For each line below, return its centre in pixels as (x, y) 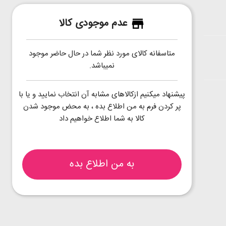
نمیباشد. (102, 66)
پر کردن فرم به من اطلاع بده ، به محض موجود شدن (102, 107)
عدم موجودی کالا (93, 24)
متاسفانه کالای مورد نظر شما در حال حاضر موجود (102, 54)
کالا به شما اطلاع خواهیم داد (102, 119)
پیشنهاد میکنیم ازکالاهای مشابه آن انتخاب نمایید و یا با (102, 95)
